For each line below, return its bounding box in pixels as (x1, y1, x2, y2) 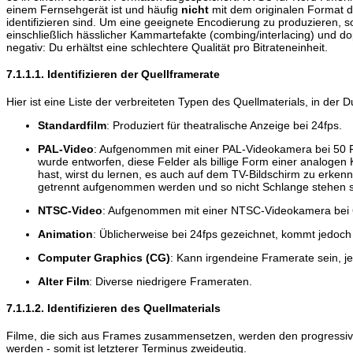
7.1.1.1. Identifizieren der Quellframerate (6, 68, 220, 81)
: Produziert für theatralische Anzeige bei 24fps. (106, 118, 342, 132)
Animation (38, 227, 93, 240)
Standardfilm (38, 118, 106, 132)
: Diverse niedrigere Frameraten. (89, 274, 252, 288)
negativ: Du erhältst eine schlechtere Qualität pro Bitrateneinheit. (6, 40, 328, 54)
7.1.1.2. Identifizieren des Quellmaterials (6, 302, 221, 315)
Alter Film (38, 274, 89, 288)
